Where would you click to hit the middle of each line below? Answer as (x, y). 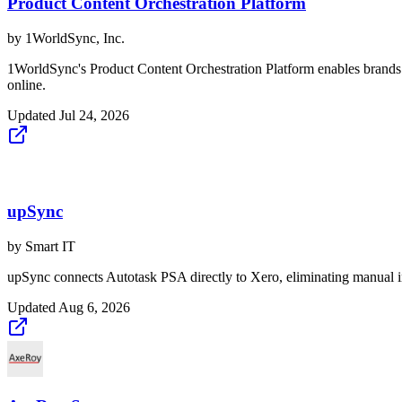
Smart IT (50, 246)
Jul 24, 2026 (94, 116)
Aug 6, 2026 (94, 307)
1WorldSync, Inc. (75, 39)
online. (26, 85)
